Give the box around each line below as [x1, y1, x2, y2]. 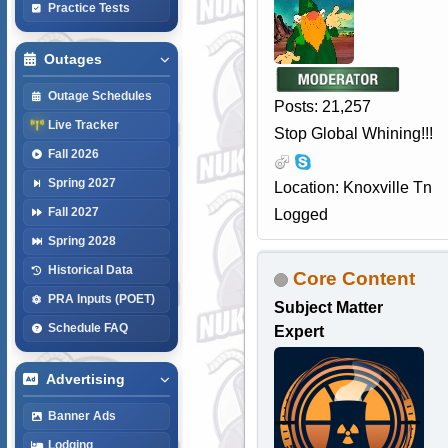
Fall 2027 [47, 205, 99, 218]
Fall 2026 [47, 147, 99, 160]
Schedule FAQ [47, 321, 128, 334]
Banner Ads [47, 409, 116, 422]
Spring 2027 [47, 176, 116, 189]
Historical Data [47, 263, 133, 276]
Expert [273, 323, 324, 341]
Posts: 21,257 [273, 98, 371, 116]
